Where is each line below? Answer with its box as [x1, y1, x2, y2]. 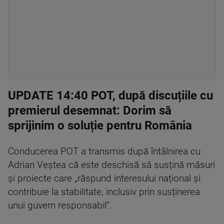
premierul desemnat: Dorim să [8, 103, 171, 117]
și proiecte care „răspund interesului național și [8, 173, 200, 184]
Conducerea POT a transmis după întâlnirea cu [8, 146, 200, 157]
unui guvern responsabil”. [8, 200, 112, 211]
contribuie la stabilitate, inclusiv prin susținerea [8, 186, 200, 197]
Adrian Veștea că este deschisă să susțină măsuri [8, 159, 215, 170]
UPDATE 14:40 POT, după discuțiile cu [8, 88, 213, 102]
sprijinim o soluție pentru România [8, 118, 192, 132]
